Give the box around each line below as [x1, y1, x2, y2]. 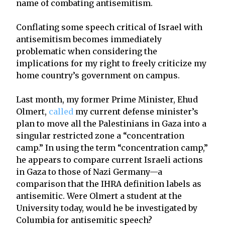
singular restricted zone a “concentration [16, 130, 184, 141]
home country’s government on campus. [16, 70, 180, 80]
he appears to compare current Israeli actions [16, 154, 203, 165]
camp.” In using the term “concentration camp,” [16, 142, 208, 153]
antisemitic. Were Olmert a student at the [16, 190, 182, 201]
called [49, 106, 73, 117]
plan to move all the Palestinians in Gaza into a [16, 118, 206, 129]
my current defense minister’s [73, 106, 198, 117]
